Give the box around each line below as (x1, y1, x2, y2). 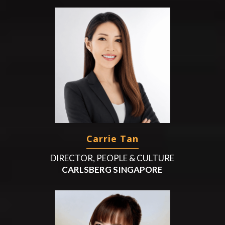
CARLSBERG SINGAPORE (62, 164, 163, 175)
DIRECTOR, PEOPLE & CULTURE (50, 152, 175, 163)
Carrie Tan (86, 132, 139, 145)
